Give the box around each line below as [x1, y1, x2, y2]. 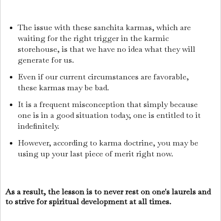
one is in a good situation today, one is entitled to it [17, 110, 201, 121]
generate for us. [17, 55, 74, 66]
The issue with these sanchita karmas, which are [17, 22, 191, 33]
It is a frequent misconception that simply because [17, 99, 198, 110]
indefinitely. [17, 121, 61, 132]
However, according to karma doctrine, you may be [17, 137, 198, 148]
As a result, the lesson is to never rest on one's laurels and [5, 186, 211, 197]
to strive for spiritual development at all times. [5, 196, 173, 207]
